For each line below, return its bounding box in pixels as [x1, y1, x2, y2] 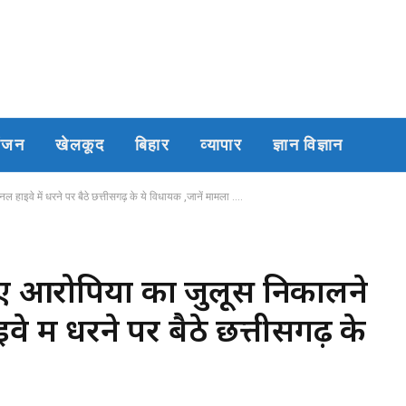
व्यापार [200, 135, 243, 154]
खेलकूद [55, 135, 105, 154]
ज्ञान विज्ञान [273, 135, 343, 154]
